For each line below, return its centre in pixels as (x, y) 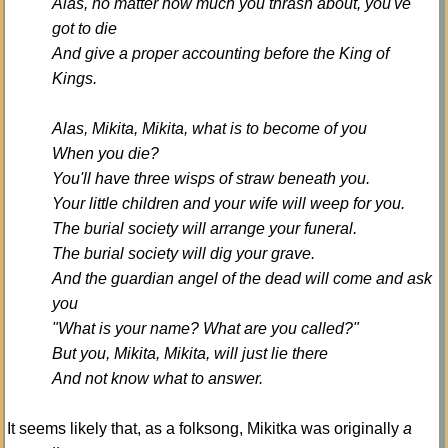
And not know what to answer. (157, 378)
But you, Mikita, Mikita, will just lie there (190, 353)
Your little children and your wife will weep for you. (228, 203)
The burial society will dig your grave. (183, 253)
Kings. (74, 78)
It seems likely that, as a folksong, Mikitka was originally (205, 428)
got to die (84, 28)
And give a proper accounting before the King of (220, 53)
